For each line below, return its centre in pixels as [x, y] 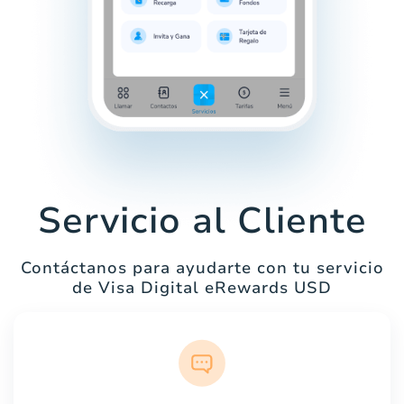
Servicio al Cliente [202, 221]
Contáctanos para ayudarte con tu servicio [202, 268]
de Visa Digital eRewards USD [202, 288]
